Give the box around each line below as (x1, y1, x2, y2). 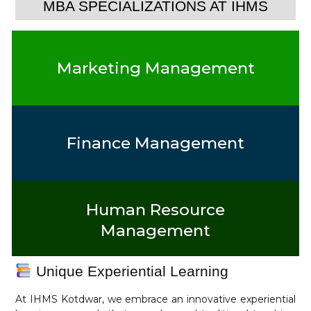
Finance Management (67, 133, 244, 153)
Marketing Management (56, 58, 255, 78)
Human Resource (86, 199, 225, 219)
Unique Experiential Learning (31, 262, 228, 279)
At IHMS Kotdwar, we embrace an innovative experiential (15, 292, 296, 305)
